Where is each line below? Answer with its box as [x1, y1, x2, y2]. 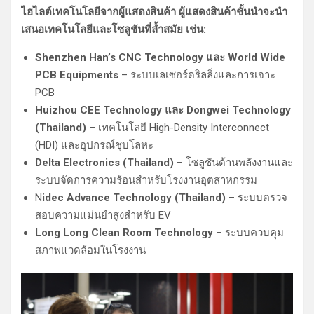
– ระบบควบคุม [213, 226, 284, 240]
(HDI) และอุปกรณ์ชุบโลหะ [35, 139, 153, 152]
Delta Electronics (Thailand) [35, 156, 174, 170]
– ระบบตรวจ [226, 191, 287, 205]
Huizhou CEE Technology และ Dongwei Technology [35, 104, 291, 117]
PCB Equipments [35, 69, 118, 82]
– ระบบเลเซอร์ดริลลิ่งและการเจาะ [118, 69, 275, 82]
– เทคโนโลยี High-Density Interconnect [86, 121, 269, 135]
